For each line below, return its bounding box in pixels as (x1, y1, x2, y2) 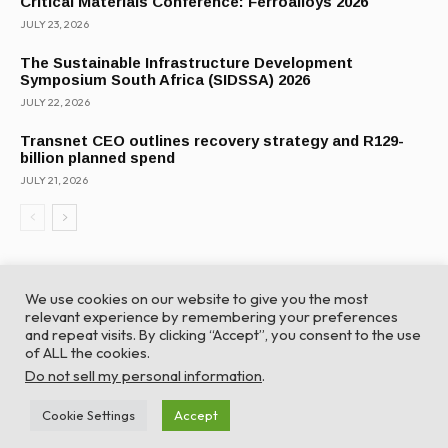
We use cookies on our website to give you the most (25, 289, 368, 308)
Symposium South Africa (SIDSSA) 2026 (20, 71, 310, 89)
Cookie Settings (42, 407, 135, 423)
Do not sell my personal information (25, 366, 262, 385)
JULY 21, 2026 (20, 173, 88, 188)
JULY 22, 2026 (20, 95, 90, 110)
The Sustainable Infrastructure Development (20, 54, 353, 72)
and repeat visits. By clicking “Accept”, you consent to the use (25, 325, 421, 344)
